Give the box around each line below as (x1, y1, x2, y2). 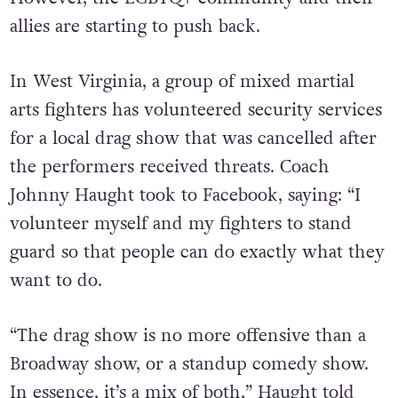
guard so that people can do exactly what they (9, 239, 385, 264)
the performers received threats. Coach (9, 154, 330, 179)
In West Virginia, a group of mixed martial (9, 68, 354, 93)
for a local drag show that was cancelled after (9, 125, 377, 150)
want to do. (9, 267, 102, 292)
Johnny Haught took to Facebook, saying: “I (9, 182, 361, 207)
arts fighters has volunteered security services (9, 97, 382, 122)
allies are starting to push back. (9, 13, 260, 38)
